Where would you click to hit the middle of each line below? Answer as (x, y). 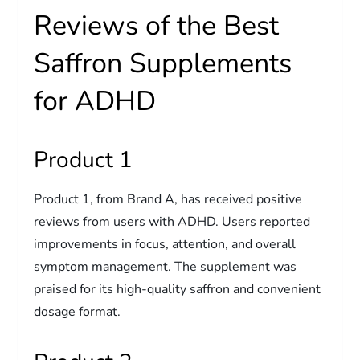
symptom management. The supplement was (166, 266)
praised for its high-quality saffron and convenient (178, 289)
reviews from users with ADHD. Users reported (172, 221)
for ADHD (95, 101)
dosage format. (78, 311)
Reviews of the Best (157, 25)
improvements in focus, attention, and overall (165, 244)
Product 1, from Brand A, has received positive (168, 199)
